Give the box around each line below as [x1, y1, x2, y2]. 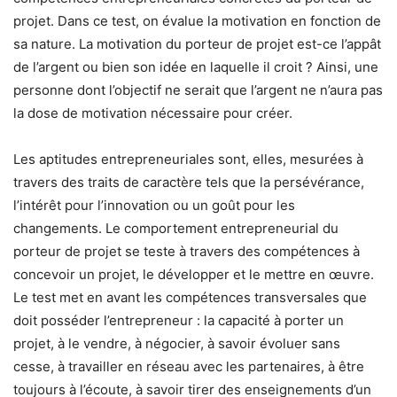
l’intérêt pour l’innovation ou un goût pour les [13, 197, 295, 214]
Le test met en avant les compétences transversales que [13, 289, 367, 307]
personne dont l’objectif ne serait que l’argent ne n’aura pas [13, 82, 383, 99]
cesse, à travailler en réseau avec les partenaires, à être [13, 358, 364, 376]
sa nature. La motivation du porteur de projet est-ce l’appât [13, 35, 381, 53]
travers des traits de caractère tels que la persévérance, [13, 174, 364, 191]
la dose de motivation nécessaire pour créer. [13, 105, 292, 122]
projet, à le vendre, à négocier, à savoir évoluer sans [13, 335, 340, 353]
